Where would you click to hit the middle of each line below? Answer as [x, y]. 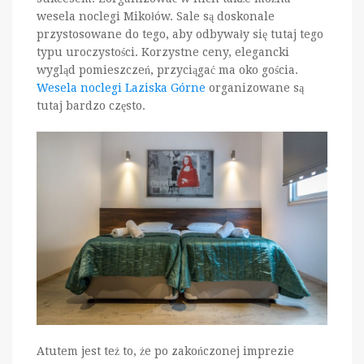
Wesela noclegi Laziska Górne [121, 87]
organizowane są [255, 87]
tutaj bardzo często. [91, 105]
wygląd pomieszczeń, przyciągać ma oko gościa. [167, 69]
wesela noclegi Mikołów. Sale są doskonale [156, 16]
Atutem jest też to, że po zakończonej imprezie [165, 351]
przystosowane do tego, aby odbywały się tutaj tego [180, 34]
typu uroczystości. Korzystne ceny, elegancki [163, 52]
